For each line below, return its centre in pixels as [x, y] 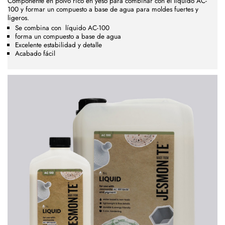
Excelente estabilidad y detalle [59, 45]
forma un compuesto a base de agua [68, 37]
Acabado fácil [35, 54]
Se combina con [40, 28]
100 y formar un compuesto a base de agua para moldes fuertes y [103, 9]
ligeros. [18, 18]
